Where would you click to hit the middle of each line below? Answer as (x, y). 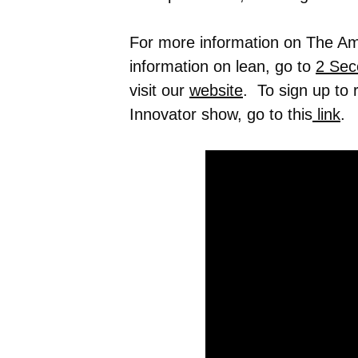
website (216, 90)
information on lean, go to (223, 66)
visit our (159, 90)
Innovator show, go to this (221, 114)
